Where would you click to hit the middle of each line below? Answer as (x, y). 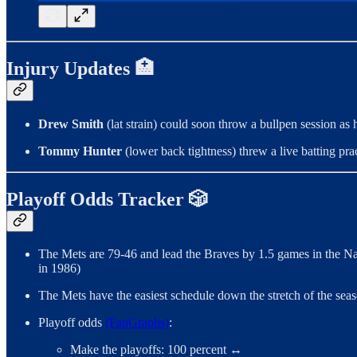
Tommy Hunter (82, 151)
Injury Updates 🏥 (80, 68)
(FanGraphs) (137, 323)
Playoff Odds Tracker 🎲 (107, 199)
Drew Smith (73, 124)
